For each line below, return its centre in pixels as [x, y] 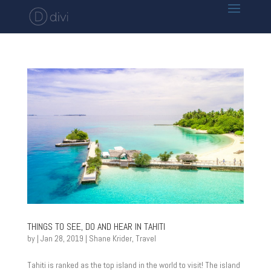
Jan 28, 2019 [62, 238]
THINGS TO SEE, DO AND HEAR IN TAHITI [96, 227]
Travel [145, 238]
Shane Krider [110, 238]
